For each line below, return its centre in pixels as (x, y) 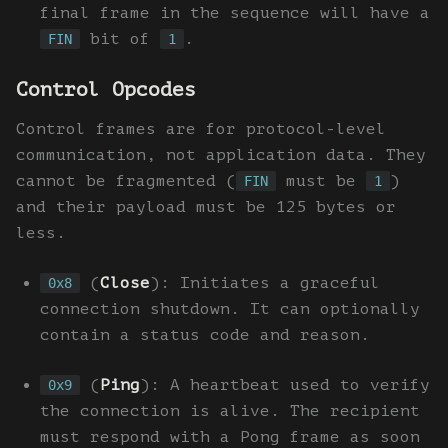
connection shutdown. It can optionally (230, 308)
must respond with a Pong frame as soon (230, 436)
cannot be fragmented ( (126, 180)
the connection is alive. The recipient (230, 410)
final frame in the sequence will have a (235, 12)
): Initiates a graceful (265, 282)
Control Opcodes (106, 89)
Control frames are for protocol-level (201, 128)
